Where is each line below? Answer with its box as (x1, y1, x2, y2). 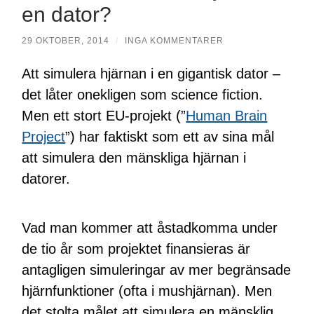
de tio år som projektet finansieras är (22, 241, 251, 257)
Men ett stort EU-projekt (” (22, 108, 186, 123)
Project (22, 129, 66, 144)
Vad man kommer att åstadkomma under (22, 220, 278, 235)
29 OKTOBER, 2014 (22, 36, 110, 46)
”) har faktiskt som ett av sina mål (65, 129, 275, 144)
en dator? (22, 3, 112, 26)
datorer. (22, 171, 71, 186)
